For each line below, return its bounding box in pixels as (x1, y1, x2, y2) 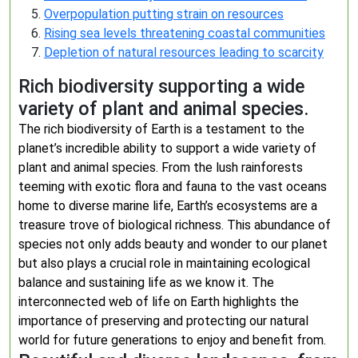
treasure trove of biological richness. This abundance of (18, 217, 331, 233)
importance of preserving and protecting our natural (18, 313, 308, 328)
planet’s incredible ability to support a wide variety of (18, 141, 316, 156)
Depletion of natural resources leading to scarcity (44, 45, 324, 60)
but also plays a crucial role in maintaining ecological (18, 256, 310, 271)
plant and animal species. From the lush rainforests (18, 160, 303, 175)
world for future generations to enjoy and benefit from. (18, 332, 326, 348)
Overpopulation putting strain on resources (44, 6, 284, 22)
